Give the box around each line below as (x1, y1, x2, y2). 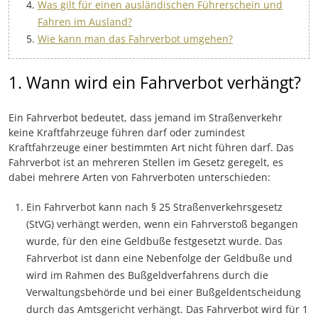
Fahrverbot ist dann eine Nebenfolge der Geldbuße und (26, 251, 292, 265)
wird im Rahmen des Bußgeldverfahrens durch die (26, 268, 268, 282)
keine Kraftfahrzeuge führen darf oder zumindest (9, 125, 245, 139)
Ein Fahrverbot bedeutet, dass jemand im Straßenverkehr (9, 110, 283, 124)
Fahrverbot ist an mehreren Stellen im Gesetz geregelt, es (9, 155, 283, 169)
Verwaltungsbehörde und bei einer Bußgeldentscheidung (26, 285, 301, 299)
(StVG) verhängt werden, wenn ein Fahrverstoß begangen (26, 216, 298, 231)
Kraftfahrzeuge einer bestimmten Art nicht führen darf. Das (9, 140, 294, 154)
